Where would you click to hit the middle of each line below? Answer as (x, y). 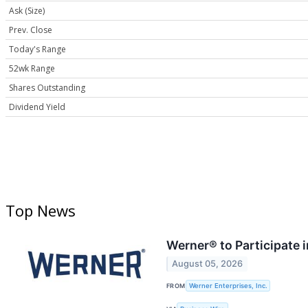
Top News (41, 211)
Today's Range (37, 49)
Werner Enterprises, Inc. (228, 285)
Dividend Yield (37, 107)
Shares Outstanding (47, 88)
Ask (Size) (27, 11)
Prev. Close (31, 30)
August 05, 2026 (208, 264)
